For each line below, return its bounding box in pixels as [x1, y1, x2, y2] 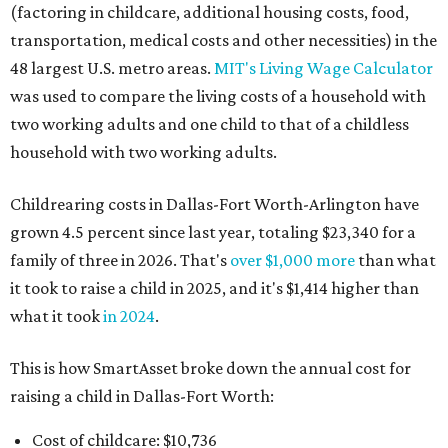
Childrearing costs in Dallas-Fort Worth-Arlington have [10, 194, 419, 214]
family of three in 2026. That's [10, 250, 230, 270]
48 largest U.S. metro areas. [10, 58, 214, 78]
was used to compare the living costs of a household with [10, 86, 426, 106]
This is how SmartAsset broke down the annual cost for [10, 358, 411, 378]
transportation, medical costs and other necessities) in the [10, 30, 437, 50]
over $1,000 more [230, 250, 355, 270]
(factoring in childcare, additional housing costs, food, [10, 2, 409, 22]
